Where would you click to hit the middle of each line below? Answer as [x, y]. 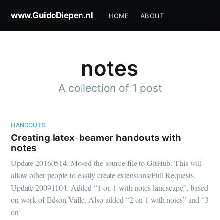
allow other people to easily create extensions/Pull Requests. [103, 175]
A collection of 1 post [110, 88]
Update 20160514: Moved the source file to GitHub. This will [107, 163]
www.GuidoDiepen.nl [52, 15]
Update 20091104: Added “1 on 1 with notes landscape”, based [110, 188]
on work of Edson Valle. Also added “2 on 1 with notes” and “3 [110, 200]
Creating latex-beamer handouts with [96, 137]
